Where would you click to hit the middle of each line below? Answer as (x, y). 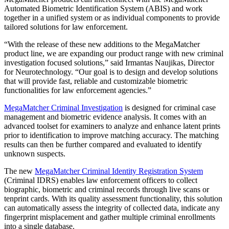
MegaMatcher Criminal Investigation (63, 107)
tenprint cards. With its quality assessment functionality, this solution (113, 198)
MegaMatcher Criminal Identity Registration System (119, 171)
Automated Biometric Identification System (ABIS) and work (103, 8)
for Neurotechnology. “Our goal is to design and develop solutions (111, 72)
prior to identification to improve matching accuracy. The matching (111, 135)
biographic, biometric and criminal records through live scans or (107, 189)
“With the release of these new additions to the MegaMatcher (102, 44)
